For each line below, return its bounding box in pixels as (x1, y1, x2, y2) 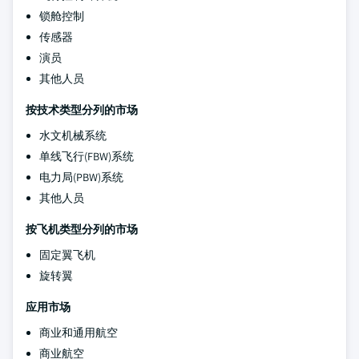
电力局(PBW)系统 (39, 170, 123, 184)
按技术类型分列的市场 (26, 103, 138, 117)
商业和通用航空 (39, 325, 118, 340)
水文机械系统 (39, 128, 107, 143)
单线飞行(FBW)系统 (39, 149, 134, 163)
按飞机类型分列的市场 (26, 222, 138, 236)
